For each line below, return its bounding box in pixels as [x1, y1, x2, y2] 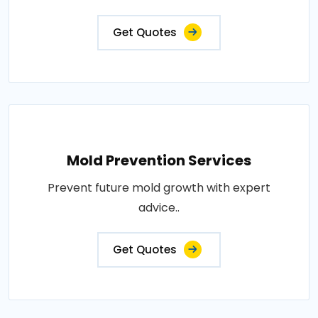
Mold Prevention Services [67, 150, 251, 170]
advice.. [138, 199, 180, 216]
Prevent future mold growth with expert [48, 179, 270, 196]
